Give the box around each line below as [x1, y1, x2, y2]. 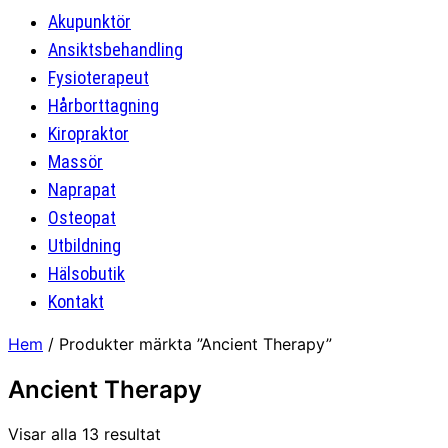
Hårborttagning [48, 95, 159, 116]
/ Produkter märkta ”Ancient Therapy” [43, 334, 332, 354]
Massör [48, 151, 103, 172]
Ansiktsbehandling [48, 39, 183, 60]
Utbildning [48, 235, 121, 256]
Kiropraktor [48, 123, 129, 144]
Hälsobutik [48, 263, 125, 284]
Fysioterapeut [48, 67, 149, 88]
